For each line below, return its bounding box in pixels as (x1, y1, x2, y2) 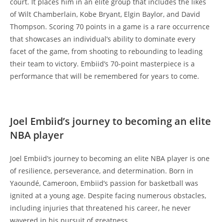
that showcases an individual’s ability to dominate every (10, 34, 195, 44)
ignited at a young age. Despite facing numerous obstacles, (10, 190, 206, 200)
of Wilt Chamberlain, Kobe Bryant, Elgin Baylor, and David (10, 9, 200, 19)
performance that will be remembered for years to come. (10, 71, 199, 81)
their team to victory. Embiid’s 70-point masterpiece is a (10, 58, 195, 68)
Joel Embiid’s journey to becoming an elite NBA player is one (10, 153, 210, 163)
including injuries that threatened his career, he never (10, 203, 191, 213)
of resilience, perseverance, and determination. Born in (10, 166, 193, 175)
